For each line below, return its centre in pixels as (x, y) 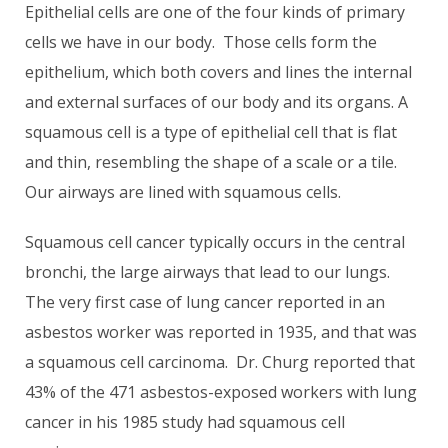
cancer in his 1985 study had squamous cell (185, 422)
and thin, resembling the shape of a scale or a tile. (211, 162)
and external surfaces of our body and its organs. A (216, 102)
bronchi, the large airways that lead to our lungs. (209, 272)
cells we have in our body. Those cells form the (201, 42)
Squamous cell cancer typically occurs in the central (215, 242)
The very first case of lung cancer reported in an (205, 302)
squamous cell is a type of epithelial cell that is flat (211, 132)
